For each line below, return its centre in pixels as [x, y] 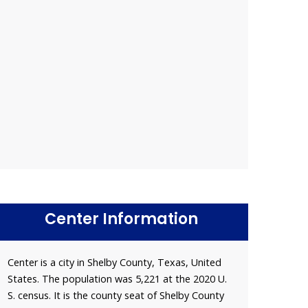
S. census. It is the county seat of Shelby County [116, 295]
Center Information [121, 219]
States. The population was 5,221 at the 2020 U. [117, 278]
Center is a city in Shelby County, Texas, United [114, 262]
